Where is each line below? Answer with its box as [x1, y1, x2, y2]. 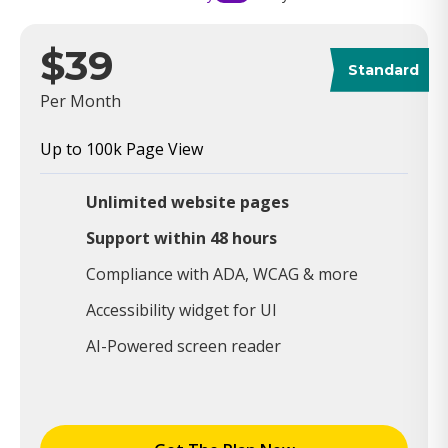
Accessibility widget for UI [86, 298, 277, 321]
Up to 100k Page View [40, 137, 203, 160]
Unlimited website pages [86, 190, 289, 213]
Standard [348, 60, 419, 79]
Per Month [40, 89, 121, 112]
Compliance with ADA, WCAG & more [86, 262, 358, 285]
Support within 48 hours [86, 226, 277, 249]
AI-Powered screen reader [86, 334, 281, 357]
